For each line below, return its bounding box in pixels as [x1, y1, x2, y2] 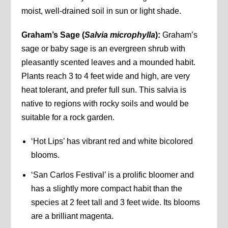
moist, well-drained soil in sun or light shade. [21, 7, 182, 16]
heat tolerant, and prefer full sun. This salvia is [21, 85, 187, 95]
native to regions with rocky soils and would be [21, 99, 189, 108]
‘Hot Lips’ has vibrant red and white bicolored [31, 137, 193, 146]
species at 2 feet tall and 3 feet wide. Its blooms [31, 197, 200, 207]
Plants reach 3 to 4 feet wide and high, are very [21, 72, 190, 81]
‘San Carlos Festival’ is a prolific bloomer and [31, 170, 194, 179]
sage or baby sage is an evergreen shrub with [21, 44, 186, 53]
